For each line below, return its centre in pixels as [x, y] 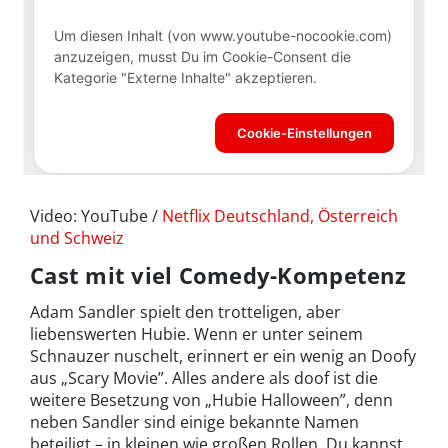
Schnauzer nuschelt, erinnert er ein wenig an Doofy [223, 355]
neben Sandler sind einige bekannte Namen [194, 421]
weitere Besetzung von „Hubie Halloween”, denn [211, 399]
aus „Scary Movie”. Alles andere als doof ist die [204, 377]
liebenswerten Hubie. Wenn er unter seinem [196, 333]
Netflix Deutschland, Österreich [280, 215]
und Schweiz [77, 237]
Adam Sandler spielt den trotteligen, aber [185, 311]
